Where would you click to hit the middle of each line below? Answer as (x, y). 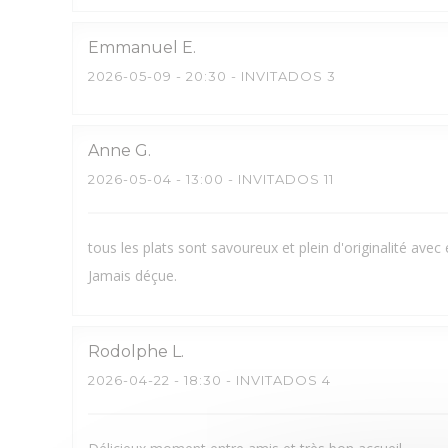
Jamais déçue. (132, 275)
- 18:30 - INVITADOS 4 (250, 380)
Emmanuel (133, 47)
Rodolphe (128, 351)
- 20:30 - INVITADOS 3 (254, 76)
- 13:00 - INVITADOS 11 (253, 179)
